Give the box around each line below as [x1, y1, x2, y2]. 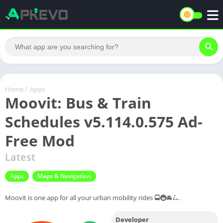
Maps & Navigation [37, 171, 91, 180]
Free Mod [5, 130, 75, 151]
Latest [5, 150, 35, 164]
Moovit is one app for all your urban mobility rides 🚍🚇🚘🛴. [5, 193, 180, 202]
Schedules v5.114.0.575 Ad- [5, 111, 203, 132]
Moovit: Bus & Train [5, 92, 151, 113]
